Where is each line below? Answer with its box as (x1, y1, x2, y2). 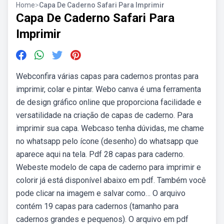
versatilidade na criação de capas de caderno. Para (16, 110, 193, 120)
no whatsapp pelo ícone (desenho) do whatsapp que (16, 136, 198, 146)
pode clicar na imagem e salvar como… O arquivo (16, 188, 185, 198)
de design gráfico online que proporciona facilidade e (16, 97, 201, 107)
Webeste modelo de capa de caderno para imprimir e (16, 162, 201, 172)
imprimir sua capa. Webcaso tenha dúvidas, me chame (16, 123, 204, 133)
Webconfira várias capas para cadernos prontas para (16, 71, 198, 81)
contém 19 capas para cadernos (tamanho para (16, 201, 178, 211)
